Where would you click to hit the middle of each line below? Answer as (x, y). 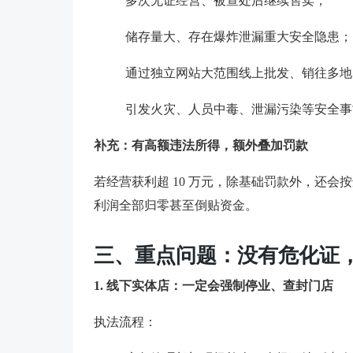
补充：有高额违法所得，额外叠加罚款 (201, 145)
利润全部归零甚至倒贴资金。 (175, 205)
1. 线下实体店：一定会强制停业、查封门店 (213, 285)
